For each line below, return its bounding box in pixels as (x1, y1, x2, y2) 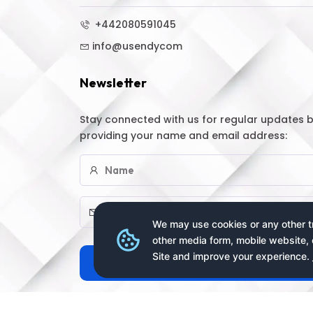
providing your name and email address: (80, 128, 287, 143)
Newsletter (80, 74, 147, 91)
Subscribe (173, 256, 222, 269)
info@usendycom (92, 38, 182, 53)
